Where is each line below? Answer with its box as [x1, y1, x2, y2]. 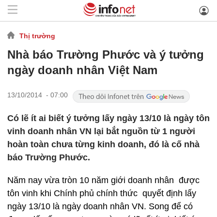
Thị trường [19, 31, 55, 40]
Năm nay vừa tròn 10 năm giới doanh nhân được [7, 175, 200, 185]
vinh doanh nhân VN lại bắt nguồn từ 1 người [7, 126, 195, 136]
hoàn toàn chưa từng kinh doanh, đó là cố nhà [7, 139, 200, 149]
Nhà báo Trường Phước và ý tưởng [7, 48, 204, 61]
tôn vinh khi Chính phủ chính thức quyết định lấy [7, 188, 196, 198]
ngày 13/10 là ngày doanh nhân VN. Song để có [7, 201, 193, 211]
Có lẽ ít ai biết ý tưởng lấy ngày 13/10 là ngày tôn [7, 113, 210, 123]
